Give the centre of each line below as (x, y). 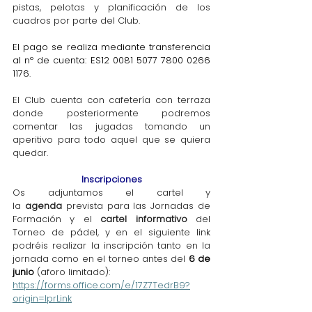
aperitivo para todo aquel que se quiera (111, 140)
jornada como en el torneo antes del (101, 259)
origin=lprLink (42, 298)
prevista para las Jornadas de (136, 206)
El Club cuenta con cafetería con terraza (111, 100)
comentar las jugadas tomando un (111, 126)
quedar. (30, 153)
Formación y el (57, 219)
